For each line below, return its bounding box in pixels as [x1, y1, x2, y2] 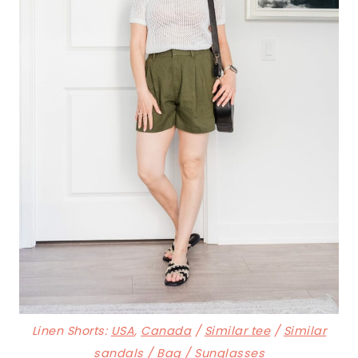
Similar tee [204, 323, 271, 340]
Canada [141, 323, 192, 340]
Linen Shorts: [31, 323, 111, 340]
